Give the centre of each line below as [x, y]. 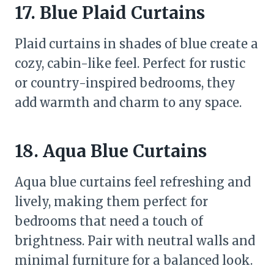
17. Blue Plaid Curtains [110, 13]
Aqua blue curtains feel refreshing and [133, 182]
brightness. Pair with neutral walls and [135, 241]
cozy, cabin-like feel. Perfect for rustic [130, 63]
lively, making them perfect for [111, 202]
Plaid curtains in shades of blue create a [136, 44]
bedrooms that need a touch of [109, 221]
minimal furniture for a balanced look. [134, 260]
